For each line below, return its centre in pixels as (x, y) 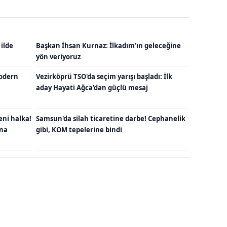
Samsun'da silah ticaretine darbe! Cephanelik (111, 119)
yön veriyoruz (58, 57)
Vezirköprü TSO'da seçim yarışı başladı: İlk (104, 77)
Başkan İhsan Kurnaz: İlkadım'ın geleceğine (108, 46)
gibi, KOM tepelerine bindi (79, 130)
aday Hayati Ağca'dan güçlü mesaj (92, 88)
